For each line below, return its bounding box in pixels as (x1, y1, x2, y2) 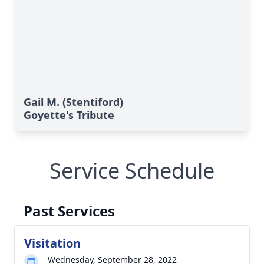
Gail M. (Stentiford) (24, 95, 123, 109)
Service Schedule (49, 156, 214, 185)
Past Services (24, 201, 115, 220)
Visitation (24, 235, 81, 251)
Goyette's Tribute (24, 108, 114, 122)
